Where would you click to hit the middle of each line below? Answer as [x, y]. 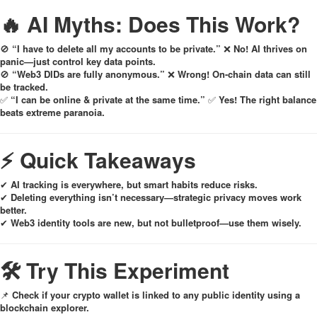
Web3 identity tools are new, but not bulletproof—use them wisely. [156, 223]
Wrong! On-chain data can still [244, 74]
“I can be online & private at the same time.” [108, 99]
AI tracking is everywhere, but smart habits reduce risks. [134, 184]
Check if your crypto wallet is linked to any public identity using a [156, 295]
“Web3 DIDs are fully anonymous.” [88, 74]
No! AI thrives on [270, 48]
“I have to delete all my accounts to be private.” [116, 48]
